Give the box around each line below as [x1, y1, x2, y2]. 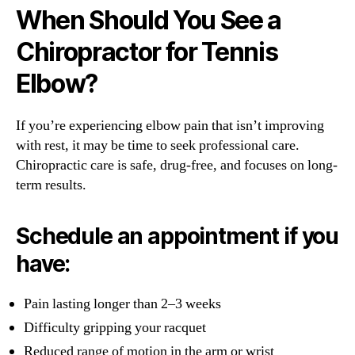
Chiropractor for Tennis [16, 36, 278, 68]
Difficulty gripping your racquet [24, 319, 206, 338]
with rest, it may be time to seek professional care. [16, 136, 300, 155]
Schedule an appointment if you [16, 223, 339, 250]
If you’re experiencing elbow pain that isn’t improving [16, 116, 324, 136]
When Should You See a [16, 5, 282, 36]
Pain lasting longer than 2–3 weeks [24, 295, 221, 314]
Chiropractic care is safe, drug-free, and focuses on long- [16, 156, 338, 175]
